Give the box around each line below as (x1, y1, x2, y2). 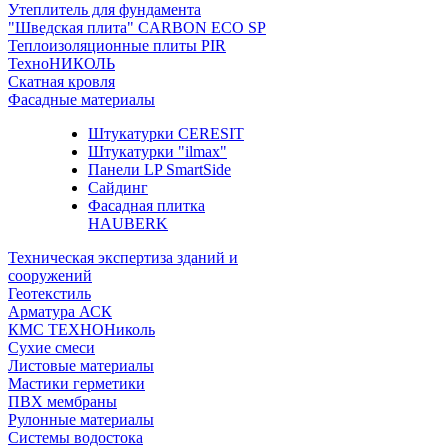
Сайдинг (88, 179, 148, 196)
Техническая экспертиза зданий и (8, 249, 238, 266)
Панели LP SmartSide (88, 161, 231, 178)
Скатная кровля (8, 73, 115, 90)
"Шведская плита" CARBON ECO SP (8, 19, 266, 36)
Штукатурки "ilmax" (88, 143, 227, 160)
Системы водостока (8, 429, 143, 446)
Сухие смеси (8, 339, 95, 356)
